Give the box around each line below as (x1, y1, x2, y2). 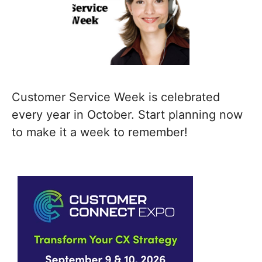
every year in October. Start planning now (12, 108, 243, 122)
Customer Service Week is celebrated (12, 90, 220, 104)
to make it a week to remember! (12, 125, 188, 139)
